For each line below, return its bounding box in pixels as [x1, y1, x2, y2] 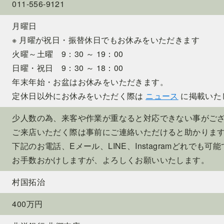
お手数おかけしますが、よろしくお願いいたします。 [12, 153, 209, 165]
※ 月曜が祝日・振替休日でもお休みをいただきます [12, 33, 199, 45]
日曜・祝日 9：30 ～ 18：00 [12, 61, 123, 73]
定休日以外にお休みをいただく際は [12, 89, 146, 101]
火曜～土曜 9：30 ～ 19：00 [12, 47, 123, 59]
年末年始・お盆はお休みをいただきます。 [12, 75, 168, 87]
